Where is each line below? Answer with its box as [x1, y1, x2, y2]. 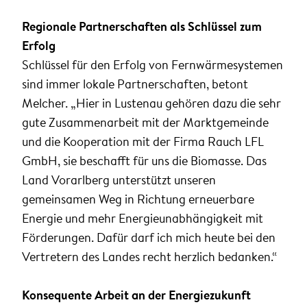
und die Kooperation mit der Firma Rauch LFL [22, 133, 264, 151]
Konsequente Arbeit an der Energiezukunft [22, 286, 251, 304]
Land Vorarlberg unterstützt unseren [22, 171, 216, 189]
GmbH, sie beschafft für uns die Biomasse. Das [22, 152, 267, 170]
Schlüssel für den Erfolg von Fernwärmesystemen [22, 56, 283, 74]
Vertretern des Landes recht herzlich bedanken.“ [22, 248, 277, 266]
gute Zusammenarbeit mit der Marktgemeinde [22, 114, 269, 132]
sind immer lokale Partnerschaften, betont [22, 75, 248, 93]
